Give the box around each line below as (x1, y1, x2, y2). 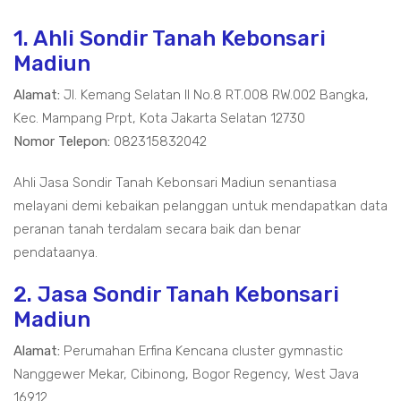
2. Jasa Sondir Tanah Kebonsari (13, 282, 339, 307)
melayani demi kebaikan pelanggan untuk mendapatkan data (13, 198, 388, 214)
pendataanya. (13, 244, 98, 260)
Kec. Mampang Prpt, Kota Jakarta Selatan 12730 (13, 110, 305, 126)
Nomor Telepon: (13, 133, 110, 149)
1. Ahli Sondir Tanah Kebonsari (13, 26, 326, 51)
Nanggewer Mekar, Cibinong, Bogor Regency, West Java (13, 366, 359, 382)
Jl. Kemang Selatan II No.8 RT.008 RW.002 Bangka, (60, 87, 369, 103)
